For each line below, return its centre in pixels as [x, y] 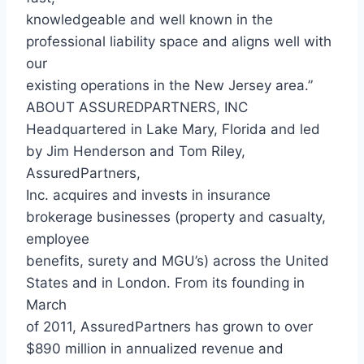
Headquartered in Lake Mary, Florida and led [173, 129]
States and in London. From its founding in [165, 282]
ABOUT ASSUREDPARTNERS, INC [137, 107]
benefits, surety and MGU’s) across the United [178, 260]
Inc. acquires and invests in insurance [148, 195]
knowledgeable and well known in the [149, 19]
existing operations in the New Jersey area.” [169, 85]
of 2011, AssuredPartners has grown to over [169, 326]
